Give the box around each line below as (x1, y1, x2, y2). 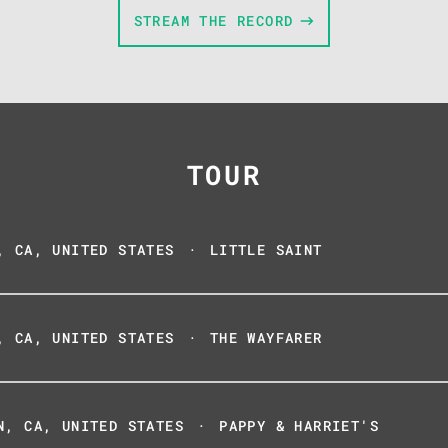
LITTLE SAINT (209, 240, 323, 259)
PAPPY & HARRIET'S (219, 416, 380, 435)
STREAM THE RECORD (133, 10, 294, 30)
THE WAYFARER (209, 328, 323, 347)
